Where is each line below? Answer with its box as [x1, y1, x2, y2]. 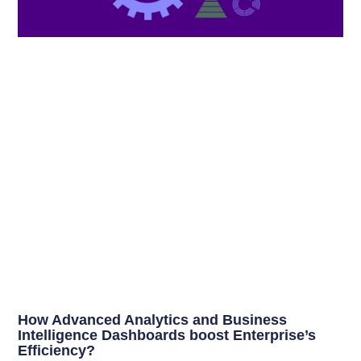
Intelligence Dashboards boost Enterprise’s [18, 327, 317, 344]
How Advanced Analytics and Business [18, 312, 288, 329]
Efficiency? [18, 342, 96, 359]
